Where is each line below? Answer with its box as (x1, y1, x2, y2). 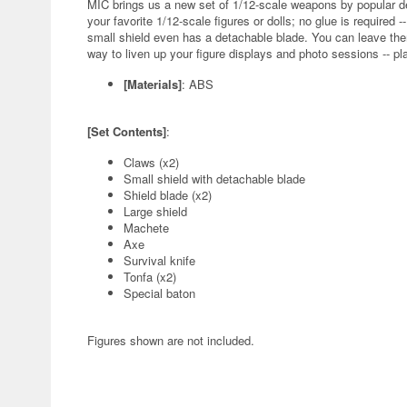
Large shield (124, 203, 187, 220)
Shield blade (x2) (124, 186, 212, 203)
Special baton (124, 284, 195, 302)
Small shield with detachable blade (124, 170, 305, 187)
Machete (124, 219, 169, 236)
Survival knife (124, 252, 195, 269)
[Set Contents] (87, 123, 166, 140)
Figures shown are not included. (87, 332, 254, 349)
